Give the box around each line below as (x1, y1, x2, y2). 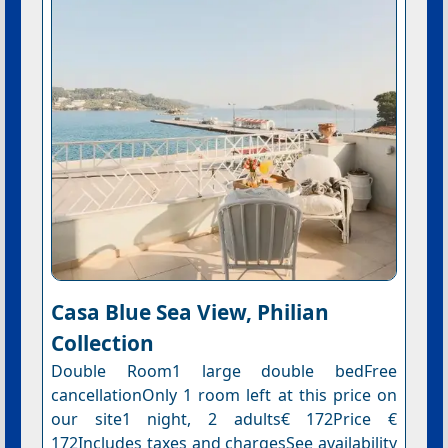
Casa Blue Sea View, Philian (50, 297, 329, 326)
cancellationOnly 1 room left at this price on (50, 383, 398, 406)
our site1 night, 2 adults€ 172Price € (50, 407, 398, 430)
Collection (50, 328, 154, 357)
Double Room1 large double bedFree (50, 359, 398, 382)
